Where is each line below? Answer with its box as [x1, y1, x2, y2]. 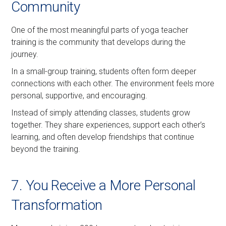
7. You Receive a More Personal [11, 177, 196, 194]
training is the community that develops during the [11, 37, 186, 47]
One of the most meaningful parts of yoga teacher [11, 25, 189, 35]
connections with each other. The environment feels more [11, 79, 215, 89]
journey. [11, 49, 39, 60]
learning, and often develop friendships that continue [11, 132, 195, 142]
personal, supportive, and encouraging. [11, 91, 148, 101]
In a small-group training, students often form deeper [11, 67, 197, 77]
